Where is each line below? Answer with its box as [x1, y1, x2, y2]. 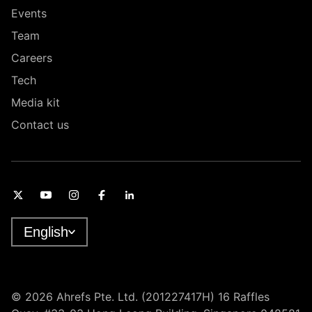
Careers [11, 51, 52, 65]
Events [11, 6, 47, 21]
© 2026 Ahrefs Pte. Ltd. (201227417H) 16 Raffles [11, 290, 270, 304]
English [24, 224, 68, 240]
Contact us [11, 118, 69, 132]
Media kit [11, 95, 60, 110]
